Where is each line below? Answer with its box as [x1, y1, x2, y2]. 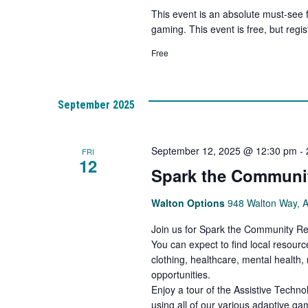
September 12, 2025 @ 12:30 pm [151, 144, 297, 157]
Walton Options [151, 196, 228, 210]
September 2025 [58, 98, 135, 111]
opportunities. [151, 267, 210, 281]
